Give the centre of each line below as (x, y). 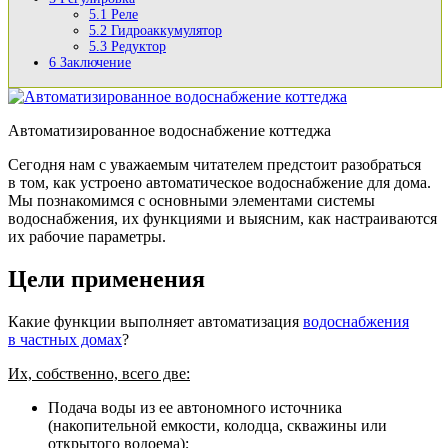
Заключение (93, 62)
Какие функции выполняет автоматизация (155, 321)
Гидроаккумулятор (164, 30)
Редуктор (136, 46)
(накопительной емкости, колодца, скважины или (217, 425)
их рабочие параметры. (87, 236)
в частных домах (65, 339)
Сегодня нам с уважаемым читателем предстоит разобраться (214, 164)
